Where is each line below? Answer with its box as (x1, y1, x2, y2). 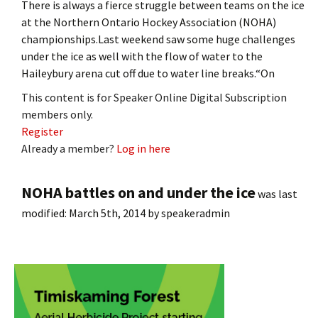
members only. (21, 106, 93, 121)
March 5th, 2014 (69, 205, 146, 220)
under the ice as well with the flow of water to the (21, 48, 263, 63)
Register (21, 124, 63, 138)
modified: (21, 205, 69, 220)
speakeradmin (161, 205, 230, 220)
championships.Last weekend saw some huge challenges (21, 31, 295, 46)
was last (256, 186, 297, 201)
